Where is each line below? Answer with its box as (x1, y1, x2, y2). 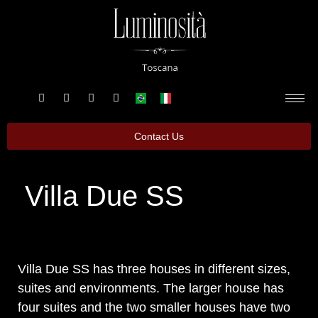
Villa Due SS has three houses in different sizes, (18, 262, 290, 277)
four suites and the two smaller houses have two (18, 300, 290, 315)
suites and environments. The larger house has (18, 281, 284, 296)
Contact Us (134, 131, 184, 143)
